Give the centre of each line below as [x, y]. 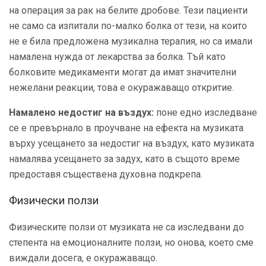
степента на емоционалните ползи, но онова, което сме [131, 243]
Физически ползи [54, 201]
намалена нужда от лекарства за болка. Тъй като [117, 56]
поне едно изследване [205, 112]
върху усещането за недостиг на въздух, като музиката [132, 143]
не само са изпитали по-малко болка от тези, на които [128, 26]
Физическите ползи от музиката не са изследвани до [126, 227]
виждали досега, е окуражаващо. [83, 258]
